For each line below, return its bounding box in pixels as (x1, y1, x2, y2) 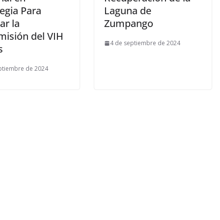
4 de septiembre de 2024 (110, 39, 180, 48)
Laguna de (104, 4, 151, 18)
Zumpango (104, 17, 153, 30)
